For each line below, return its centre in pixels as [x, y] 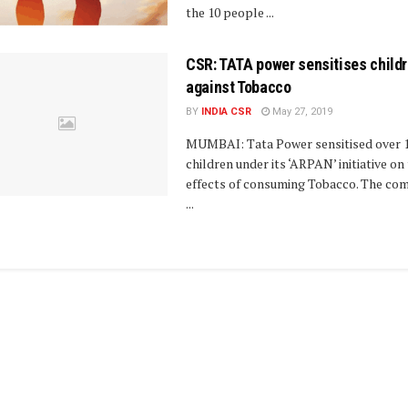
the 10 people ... [230, 13]
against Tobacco [239, 87]
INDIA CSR [226, 111]
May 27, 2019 [301, 111]
